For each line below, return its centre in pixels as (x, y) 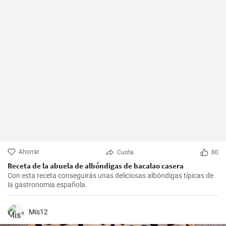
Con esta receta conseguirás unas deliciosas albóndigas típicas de (110, 176)
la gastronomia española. (47, 185)
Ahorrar (29, 152)
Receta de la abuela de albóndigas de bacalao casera (96, 166)
